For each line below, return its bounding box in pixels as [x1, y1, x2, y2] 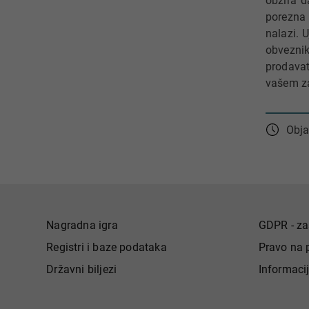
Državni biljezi [46, 263, 117, 276]
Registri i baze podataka [46, 241, 167, 254]
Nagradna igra [46, 219, 118, 232]
